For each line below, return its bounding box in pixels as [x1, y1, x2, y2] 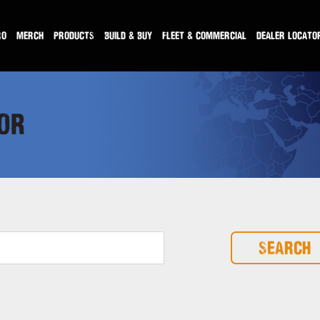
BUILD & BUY [104, 29, 152, 41]
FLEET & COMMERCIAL [162, 29, 246, 41]
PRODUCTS [54, 29, 94, 41]
